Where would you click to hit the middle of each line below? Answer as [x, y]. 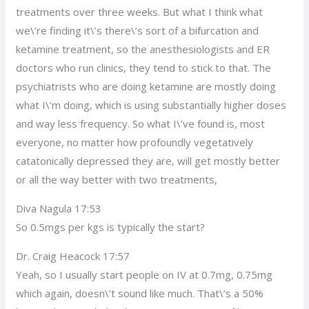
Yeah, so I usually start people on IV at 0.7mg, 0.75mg [144, 274]
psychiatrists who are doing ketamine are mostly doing [146, 86]
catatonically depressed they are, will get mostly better [148, 160]
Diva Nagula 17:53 [59, 208]
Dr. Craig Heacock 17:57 [73, 256]
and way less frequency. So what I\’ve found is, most [141, 123]
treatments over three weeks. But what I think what [140, 11]
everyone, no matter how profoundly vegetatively [135, 142]
